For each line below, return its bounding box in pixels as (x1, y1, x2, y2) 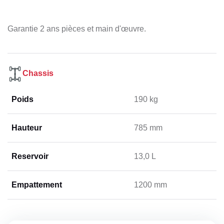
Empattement (11, 180, 62, 189)
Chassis (22, 69, 53, 78)
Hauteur (11, 123, 42, 132)
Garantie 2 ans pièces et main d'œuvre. (7, 24, 146, 33)
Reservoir (11, 152, 48, 161)
